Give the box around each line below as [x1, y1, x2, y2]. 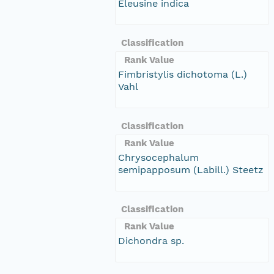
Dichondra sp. [118, 234, 184, 246]
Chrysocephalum [118, 151, 199, 163]
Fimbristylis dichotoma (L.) [118, 68, 247, 80]
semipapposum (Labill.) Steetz [118, 163, 264, 176]
